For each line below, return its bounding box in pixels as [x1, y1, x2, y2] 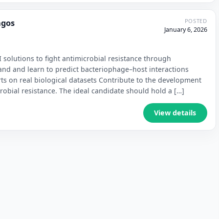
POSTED [184, 17, 207, 25]
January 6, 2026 [164, 25, 207, 34]
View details [154, 108, 197, 118]
